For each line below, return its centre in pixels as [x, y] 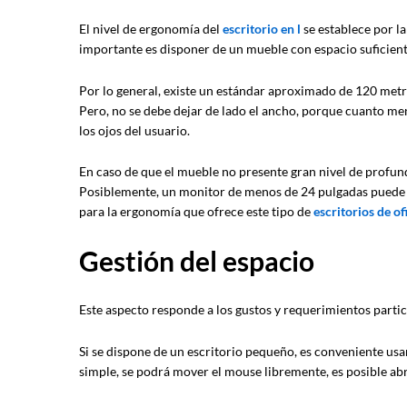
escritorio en [260, 28]
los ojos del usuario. [134, 130]
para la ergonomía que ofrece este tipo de [196, 212]
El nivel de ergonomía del [151, 28]
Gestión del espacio [197, 261]
